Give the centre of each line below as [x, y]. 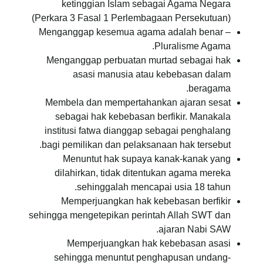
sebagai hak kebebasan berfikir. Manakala [143, 116]
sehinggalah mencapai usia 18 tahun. [154, 187]
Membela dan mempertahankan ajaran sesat [138, 102]
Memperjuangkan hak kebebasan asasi [149, 243]
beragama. [210, 88]
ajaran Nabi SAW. [195, 229]
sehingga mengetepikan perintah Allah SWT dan [130, 215]
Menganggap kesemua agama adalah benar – [135, 32]
